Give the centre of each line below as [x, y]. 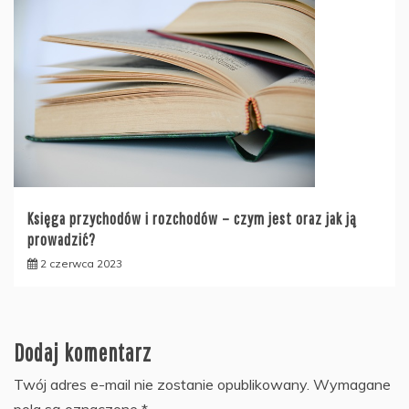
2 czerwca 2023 [81, 263]
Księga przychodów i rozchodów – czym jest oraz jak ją [192, 218]
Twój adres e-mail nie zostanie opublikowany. [162, 384]
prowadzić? [62, 239]
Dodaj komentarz [83, 352]
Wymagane [352, 384]
